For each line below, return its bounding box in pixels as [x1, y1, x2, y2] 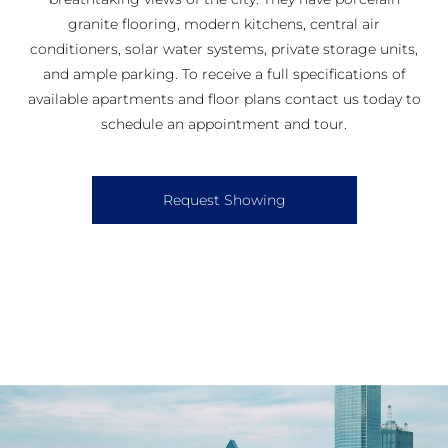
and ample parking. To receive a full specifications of [42, 64, 406, 83]
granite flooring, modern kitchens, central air [68, 14, 380, 33]
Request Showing [162, 191, 286, 210]
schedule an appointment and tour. [101, 114, 347, 133]
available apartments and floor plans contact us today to [27, 89, 421, 108]
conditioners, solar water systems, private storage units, [30, 39, 418, 58]
